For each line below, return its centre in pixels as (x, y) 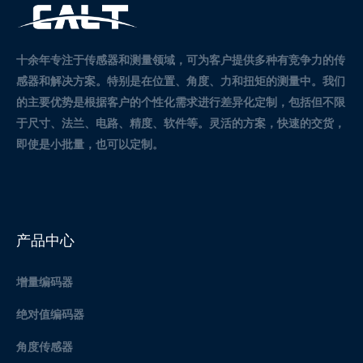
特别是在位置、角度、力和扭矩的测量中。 (215, 80)
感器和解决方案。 (62, 80)
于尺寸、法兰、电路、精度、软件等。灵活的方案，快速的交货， (181, 122)
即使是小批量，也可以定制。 (90, 143)
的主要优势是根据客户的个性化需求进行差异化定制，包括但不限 (181, 101)
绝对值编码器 (50, 314)
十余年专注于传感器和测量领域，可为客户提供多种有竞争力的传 (181, 59)
